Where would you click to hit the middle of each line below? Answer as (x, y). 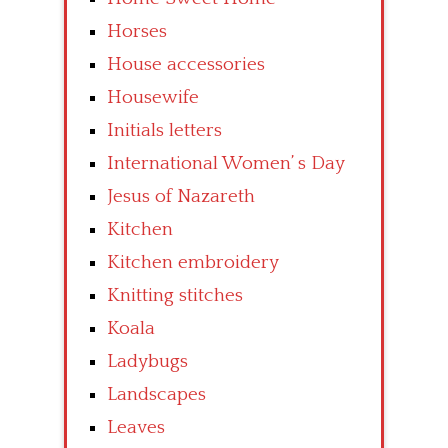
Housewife (153, 98)
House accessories (186, 65)
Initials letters (164, 131)
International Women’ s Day (226, 164)
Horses (137, 32)
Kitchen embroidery (193, 263)
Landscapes (156, 395)
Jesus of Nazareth (181, 197)
